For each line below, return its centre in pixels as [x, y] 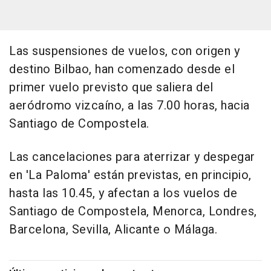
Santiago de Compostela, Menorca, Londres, [133, 211]
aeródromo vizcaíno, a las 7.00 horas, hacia [129, 105]
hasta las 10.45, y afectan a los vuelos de [123, 193]
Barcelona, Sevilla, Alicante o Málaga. [113, 229]
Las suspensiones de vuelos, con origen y [124, 51]
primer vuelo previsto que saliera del [111, 87]
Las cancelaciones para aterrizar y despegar [132, 157]
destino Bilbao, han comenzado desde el [122, 69]
